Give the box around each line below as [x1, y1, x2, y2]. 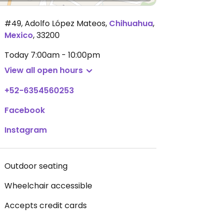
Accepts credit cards [4, 200, 87, 211]
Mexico [4, 30, 33, 41]
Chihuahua [109, 18, 153, 29]
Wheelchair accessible [4, 180, 92, 191]
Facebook [4, 105, 45, 116]
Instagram [4, 124, 47, 136]
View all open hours [4, 65, 83, 76]
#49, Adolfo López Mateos [4, 18, 106, 29]
